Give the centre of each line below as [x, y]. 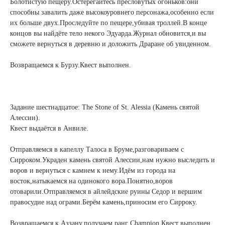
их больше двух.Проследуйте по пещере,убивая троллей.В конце [108, 23]
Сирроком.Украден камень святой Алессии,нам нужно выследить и [113, 160]
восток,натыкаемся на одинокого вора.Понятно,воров [91, 181]
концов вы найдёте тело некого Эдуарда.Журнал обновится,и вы [108, 33]
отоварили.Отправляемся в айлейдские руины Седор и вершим [106, 192]
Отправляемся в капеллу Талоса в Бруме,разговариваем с [97, 149]
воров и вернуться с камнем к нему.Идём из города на [93, 171]
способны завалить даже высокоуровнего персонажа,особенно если [112, 12]
